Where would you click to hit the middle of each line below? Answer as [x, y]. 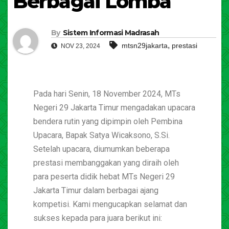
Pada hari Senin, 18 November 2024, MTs [107, 94]
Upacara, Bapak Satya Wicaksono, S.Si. [101, 135]
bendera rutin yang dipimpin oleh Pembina [108, 122]
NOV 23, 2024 [80, 46]
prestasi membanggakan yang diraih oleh [106, 163]
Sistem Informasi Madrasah [111, 33]
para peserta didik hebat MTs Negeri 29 [104, 177]
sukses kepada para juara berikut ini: [98, 218]
